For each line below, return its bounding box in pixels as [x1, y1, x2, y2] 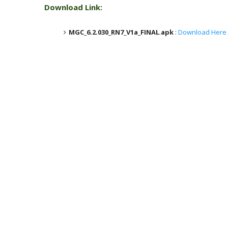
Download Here [176, 27, 226, 37]
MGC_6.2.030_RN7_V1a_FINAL [68, 27, 159, 37]
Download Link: [44, 2, 102, 12]
